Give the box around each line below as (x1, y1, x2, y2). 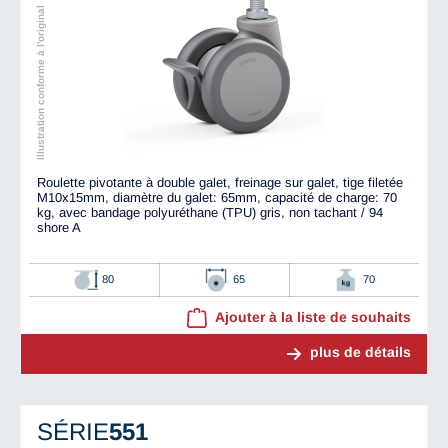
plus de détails (310, 344, 411, 361)
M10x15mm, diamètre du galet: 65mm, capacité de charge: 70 (37, 190, 397, 206)
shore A (37, 220, 81, 236)
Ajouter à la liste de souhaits (215, 309, 411, 326)
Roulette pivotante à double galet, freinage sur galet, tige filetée (37, 175, 403, 191)
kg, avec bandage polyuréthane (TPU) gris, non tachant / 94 (37, 205, 383, 221)
